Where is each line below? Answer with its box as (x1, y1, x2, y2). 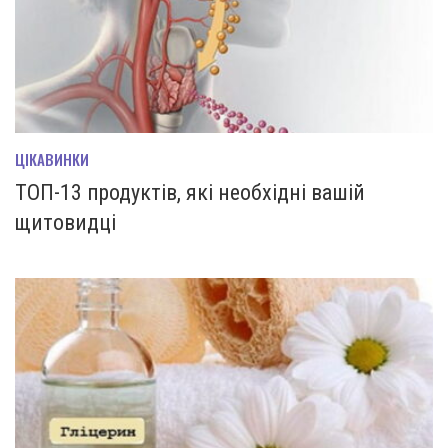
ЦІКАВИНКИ (15, 148, 89, 171)
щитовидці (15, 210, 116, 236)
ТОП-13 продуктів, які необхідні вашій (15, 180, 365, 206)
